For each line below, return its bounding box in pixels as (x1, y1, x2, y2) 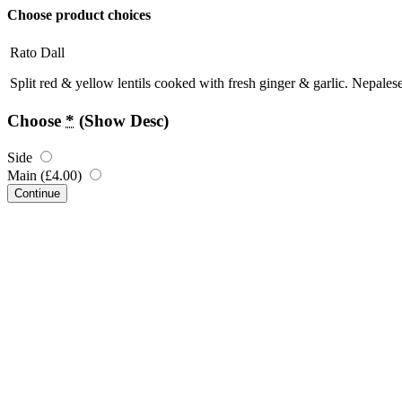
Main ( (7, 167, 45, 183)
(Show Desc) (79, 110, 169, 130)
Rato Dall (10, 45, 65, 61)
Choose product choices (7, 7, 151, 22)
